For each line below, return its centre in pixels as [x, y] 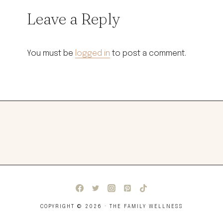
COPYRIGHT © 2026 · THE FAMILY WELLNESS [111, 206]
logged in [93, 53]
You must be [51, 53]
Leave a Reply [74, 19]
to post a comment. [148, 53]
